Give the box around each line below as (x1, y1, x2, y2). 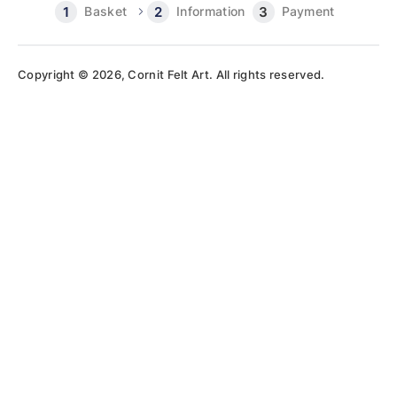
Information (176, 4, 245, 19)
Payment (281, 4, 335, 19)
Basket (84, 4, 128, 19)
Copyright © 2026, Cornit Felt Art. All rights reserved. (18, 67, 325, 82)
